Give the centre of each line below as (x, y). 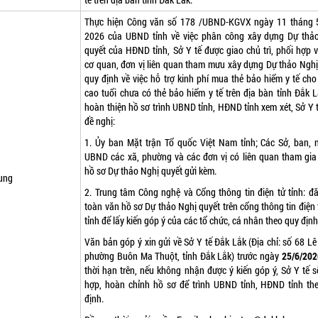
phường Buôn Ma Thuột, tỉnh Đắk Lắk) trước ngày (183, 256)
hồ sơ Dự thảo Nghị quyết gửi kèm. (151, 171)
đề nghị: (100, 121)
